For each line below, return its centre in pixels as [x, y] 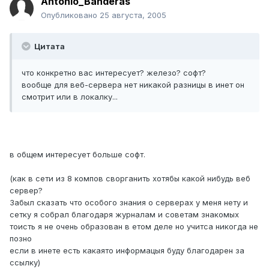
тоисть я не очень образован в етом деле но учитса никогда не [134, 227]
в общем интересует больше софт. [77, 155]
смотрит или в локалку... [70, 97]
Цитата [49, 47]
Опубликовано [70, 15]
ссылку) [25, 263]
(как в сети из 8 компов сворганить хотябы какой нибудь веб [130, 179]
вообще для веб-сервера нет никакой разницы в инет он [133, 85]
